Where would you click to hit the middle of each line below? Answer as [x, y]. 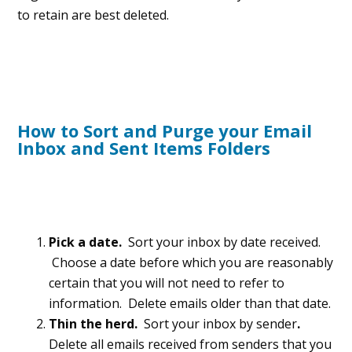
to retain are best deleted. [93, 15]
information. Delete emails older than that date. [190, 304]
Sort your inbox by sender [221, 324]
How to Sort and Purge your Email [165, 131]
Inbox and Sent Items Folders [144, 148]
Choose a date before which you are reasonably [191, 263]
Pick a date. [89, 242]
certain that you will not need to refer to [167, 283]
